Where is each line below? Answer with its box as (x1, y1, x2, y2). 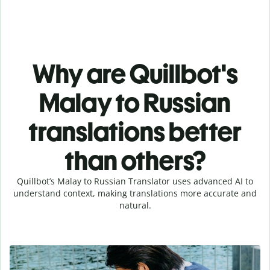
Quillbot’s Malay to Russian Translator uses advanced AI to (17, 175, 253, 187)
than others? (64, 144, 206, 177)
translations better (28, 115, 242, 148)
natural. (119, 199, 151, 211)
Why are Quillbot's (32, 57, 238, 90)
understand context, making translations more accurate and (13, 187, 257, 199)
